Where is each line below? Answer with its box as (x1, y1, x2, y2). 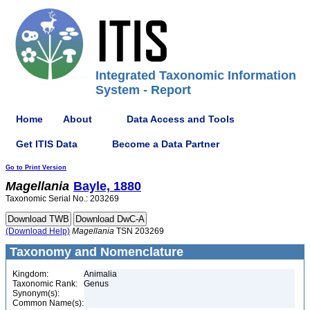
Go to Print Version (6, 164, 66, 171)
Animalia (84, 269, 117, 279)
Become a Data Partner (112, 138, 219, 149)
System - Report (95, 83, 191, 97)
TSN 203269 (114, 226, 164, 236)
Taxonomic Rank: (12, 279, 77, 289)
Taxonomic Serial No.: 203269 (6, 194, 119, 203)
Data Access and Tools (127, 113, 235, 125)
